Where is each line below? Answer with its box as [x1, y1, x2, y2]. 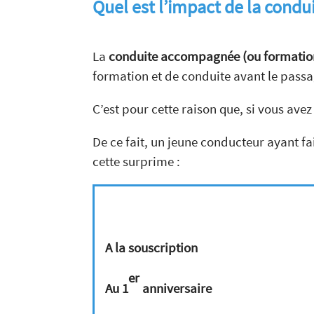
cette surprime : [93, 153, 180, 170]
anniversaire [139, 280, 212, 297]
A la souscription [105, 239, 198, 257]
